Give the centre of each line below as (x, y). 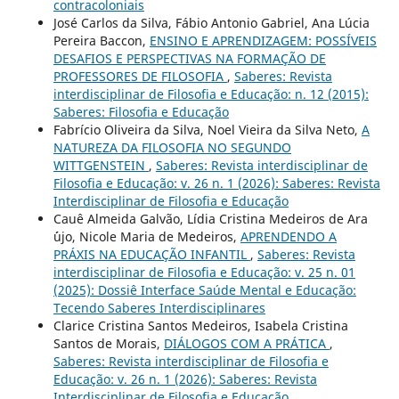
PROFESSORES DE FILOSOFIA (140, 76)
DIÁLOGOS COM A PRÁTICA (246, 343)
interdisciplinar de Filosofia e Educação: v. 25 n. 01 (204, 272)
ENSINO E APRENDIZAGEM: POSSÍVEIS (263, 40)
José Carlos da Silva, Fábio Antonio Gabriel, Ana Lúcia (211, 22)
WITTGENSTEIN (101, 165)
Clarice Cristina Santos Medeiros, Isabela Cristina (200, 325)
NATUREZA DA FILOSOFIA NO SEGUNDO (172, 147)
